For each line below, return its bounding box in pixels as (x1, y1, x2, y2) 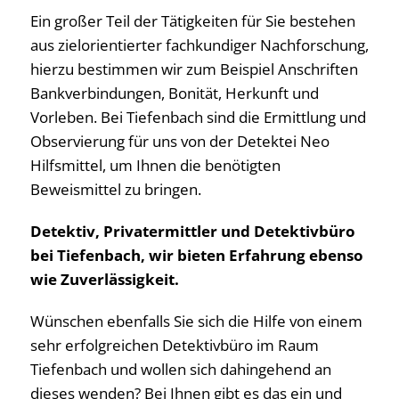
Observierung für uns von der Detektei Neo (30, 131, 330, 152)
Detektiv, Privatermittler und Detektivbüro (30, 221, 355, 242)
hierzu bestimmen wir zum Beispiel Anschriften (30, 59, 358, 80)
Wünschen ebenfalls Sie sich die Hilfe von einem (30, 311, 362, 332)
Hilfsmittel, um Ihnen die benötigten (30, 155, 281, 176)
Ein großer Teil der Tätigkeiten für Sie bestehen (30, 11, 355, 32)
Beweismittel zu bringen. (30, 179, 201, 200)
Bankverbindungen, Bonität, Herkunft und (30, 83, 319, 104)
